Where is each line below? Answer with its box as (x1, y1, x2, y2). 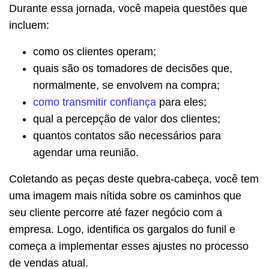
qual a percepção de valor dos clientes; (33, 112, 220, 125)
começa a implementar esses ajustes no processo (9, 240, 249, 252)
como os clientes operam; (33, 45, 156, 58)
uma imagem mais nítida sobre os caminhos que (9, 189, 241, 202)
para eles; (156, 95, 207, 108)
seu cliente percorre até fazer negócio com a (9, 206, 222, 219)
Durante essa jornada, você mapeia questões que (9, 2, 247, 14)
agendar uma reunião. (33, 146, 139, 159)
